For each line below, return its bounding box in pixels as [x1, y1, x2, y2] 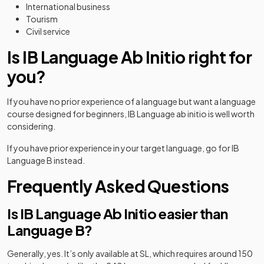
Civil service [26, 26, 70, 37]
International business [26, 1, 110, 12]
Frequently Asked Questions [7, 176, 229, 196]
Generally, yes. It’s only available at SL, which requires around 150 [7, 248, 253, 259]
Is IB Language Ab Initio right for [7, 47, 252, 67]
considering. [7, 121, 55, 131]
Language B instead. [7, 155, 85, 166]
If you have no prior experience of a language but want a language [7, 96, 256, 107]
